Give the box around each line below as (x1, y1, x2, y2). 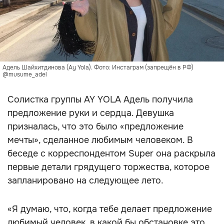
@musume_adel (2, 70, 47, 78)
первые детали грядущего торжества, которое (7, 161, 209, 172)
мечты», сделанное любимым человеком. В (7, 134, 193, 145)
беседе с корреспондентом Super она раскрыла (7, 148, 215, 159)
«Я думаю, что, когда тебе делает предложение (7, 203, 212, 214)
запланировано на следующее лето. (7, 175, 163, 186)
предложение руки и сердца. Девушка (7, 107, 174, 118)
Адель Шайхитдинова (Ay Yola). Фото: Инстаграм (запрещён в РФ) (2, 63, 193, 71)
